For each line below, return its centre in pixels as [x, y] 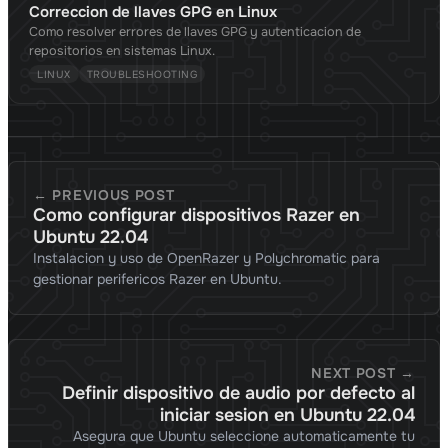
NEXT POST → [363, 373]
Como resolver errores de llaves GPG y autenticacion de [195, 32]
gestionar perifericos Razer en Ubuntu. [157, 279]
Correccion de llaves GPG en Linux [153, 12]
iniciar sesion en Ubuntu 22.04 [287, 415]
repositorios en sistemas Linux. [122, 51]
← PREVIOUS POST [104, 195]
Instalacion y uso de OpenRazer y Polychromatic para [206, 258]
